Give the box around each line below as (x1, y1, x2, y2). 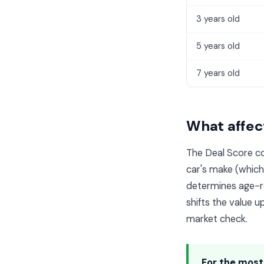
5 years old (196, 41, 240, 51)
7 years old (196, 68, 240, 78)
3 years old (196, 14, 240, 24)
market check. (186, 213, 247, 225)
